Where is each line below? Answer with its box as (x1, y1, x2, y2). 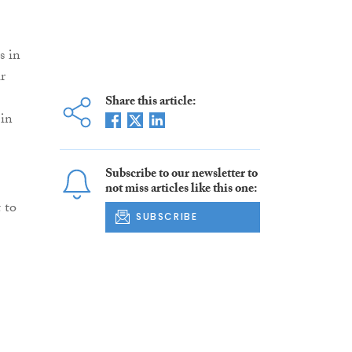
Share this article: (104, 92, 196, 114)
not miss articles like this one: (104, 179, 257, 201)
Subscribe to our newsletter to (104, 164, 258, 186)
